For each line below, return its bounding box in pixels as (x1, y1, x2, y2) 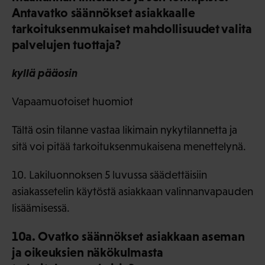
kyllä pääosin (12, 66, 77, 80)
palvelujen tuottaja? (12, 37, 121, 53)
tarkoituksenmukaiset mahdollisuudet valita (12, 21, 252, 37)
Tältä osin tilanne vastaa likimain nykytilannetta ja (12, 124, 237, 137)
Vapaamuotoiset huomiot (12, 95, 133, 108)
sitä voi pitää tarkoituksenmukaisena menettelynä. (12, 140, 246, 153)
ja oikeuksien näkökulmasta (12, 245, 163, 260)
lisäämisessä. (12, 202, 70, 215)
